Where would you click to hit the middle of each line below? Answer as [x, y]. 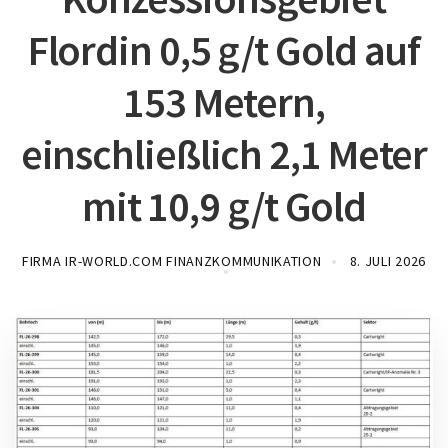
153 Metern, [224, 102]
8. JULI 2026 [387, 261]
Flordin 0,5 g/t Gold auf [224, 50]
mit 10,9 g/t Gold [224, 206]
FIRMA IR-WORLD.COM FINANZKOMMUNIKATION [171, 261]
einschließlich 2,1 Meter [224, 154]
